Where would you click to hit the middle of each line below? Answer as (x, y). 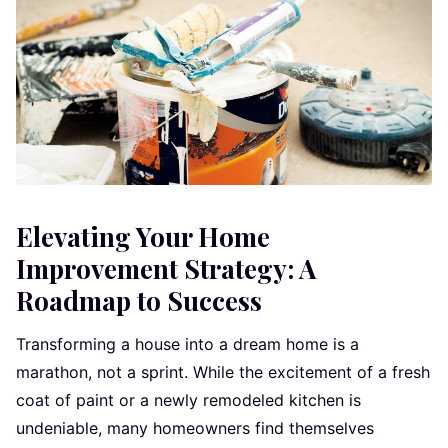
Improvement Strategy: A (166, 268)
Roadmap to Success (139, 300)
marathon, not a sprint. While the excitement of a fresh (223, 371)
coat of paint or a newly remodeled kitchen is (188, 399)
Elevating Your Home (143, 236)
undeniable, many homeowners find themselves (195, 427)
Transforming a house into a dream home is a (187, 343)
